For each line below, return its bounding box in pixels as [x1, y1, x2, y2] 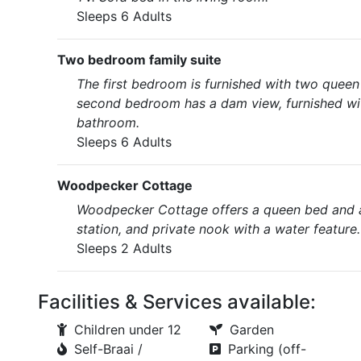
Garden [229, 322, 274, 338]
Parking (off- [227, 341, 306, 357]
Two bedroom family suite [57, 52, 222, 68]
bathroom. [77, 114, 139, 131]
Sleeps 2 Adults [77, 240, 172, 256]
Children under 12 [74, 322, 181, 338]
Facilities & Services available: [38, 290, 316, 313]
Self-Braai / [74, 341, 143, 357]
